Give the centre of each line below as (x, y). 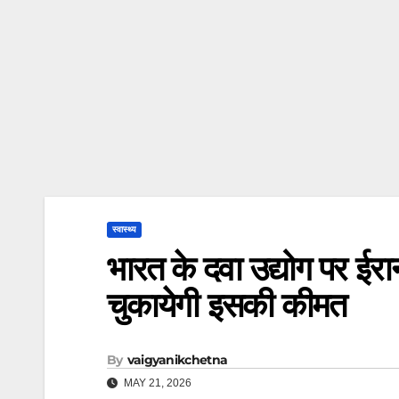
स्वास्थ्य (124, 229)
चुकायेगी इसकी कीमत (227, 305)
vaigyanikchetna (177, 360)
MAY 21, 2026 (156, 383)
